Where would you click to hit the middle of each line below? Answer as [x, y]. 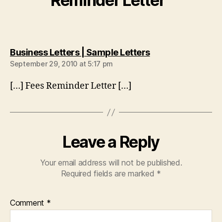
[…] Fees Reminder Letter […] [71, 86]
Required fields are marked [109, 173]
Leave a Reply [111, 142]
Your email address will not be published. [111, 163]
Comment [28, 203]
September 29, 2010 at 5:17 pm [62, 64]
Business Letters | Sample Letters [80, 52]
